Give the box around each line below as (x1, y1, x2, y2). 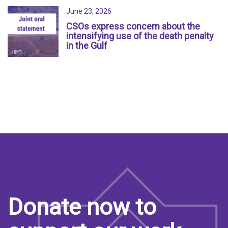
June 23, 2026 (66, 7, 111, 16)
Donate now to (8, 193, 156, 221)
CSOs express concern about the (66, 21, 200, 32)
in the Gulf (66, 40, 107, 51)
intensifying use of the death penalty (66, 31, 214, 42)
